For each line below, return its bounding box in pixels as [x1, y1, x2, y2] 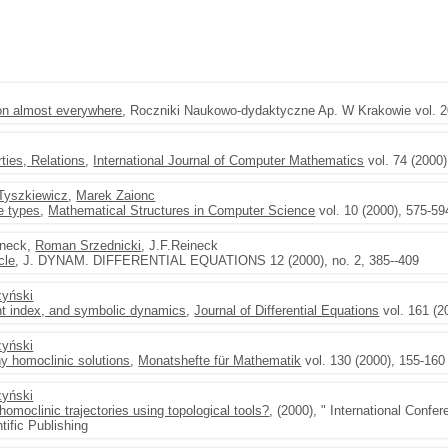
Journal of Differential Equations [194, 303, 380, 318]
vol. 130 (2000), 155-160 [301, 353, 446, 368]
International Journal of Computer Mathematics [93, 153, 365, 168]
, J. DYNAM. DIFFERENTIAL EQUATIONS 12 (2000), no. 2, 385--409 [15, 253, 420, 268]
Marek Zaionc [76, 188, 156, 203]
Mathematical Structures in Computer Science [48, 203, 316, 218]
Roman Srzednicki [35, 238, 142, 253]
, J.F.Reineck [141, 238, 219, 253]
